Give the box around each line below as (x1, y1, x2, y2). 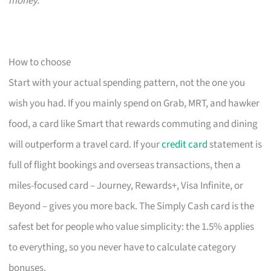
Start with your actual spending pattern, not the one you (8, 75, 246, 90)
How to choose (8, 54, 71, 70)
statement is (207, 137, 263, 152)
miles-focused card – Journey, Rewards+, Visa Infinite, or (8, 178, 244, 193)
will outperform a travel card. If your (8, 137, 162, 152)
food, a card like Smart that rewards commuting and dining (8, 116, 258, 131)
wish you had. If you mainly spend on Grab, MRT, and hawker (8, 96, 260, 111)
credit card (162, 137, 208, 152)
